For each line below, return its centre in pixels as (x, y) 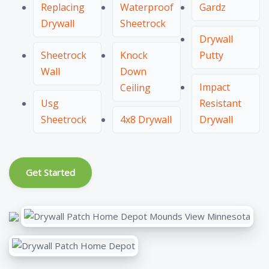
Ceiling (135, 88)
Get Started (50, 172)
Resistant (220, 103)
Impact (215, 87)
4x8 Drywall (146, 119)
